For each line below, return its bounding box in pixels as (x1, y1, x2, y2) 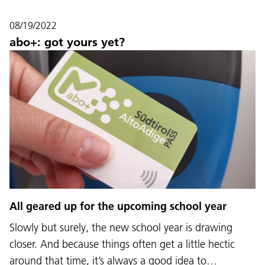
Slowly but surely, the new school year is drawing (9, 220, 232, 234)
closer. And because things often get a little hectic (9, 237, 235, 251)
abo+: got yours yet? (9, 35, 125, 50)
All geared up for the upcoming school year (9, 199, 227, 213)
